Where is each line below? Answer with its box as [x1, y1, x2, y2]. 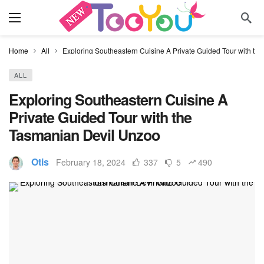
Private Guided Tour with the [9, 107, 192, 128]
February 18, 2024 [56, 156, 126, 168]
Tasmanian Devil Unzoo [9, 124, 160, 146]
